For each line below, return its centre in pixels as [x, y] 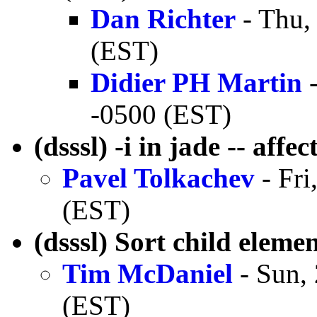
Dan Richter [163, 18]
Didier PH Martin [196, 82]
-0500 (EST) [161, 114]
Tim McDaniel [148, 273]
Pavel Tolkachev [158, 178]
